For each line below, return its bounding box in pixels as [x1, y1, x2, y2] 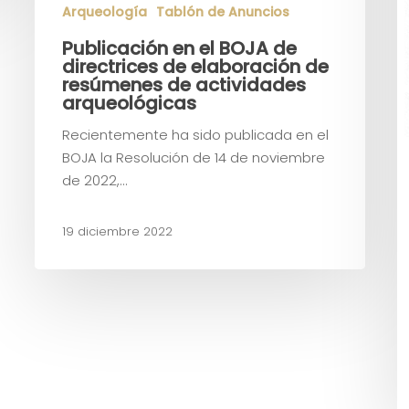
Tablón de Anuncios [156, 3, 289, 22]
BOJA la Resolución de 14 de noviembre [62, 148, 325, 168]
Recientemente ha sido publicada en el [62, 125, 329, 145]
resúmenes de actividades [62, 72, 306, 99]
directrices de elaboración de [62, 54, 329, 80]
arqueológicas [62, 90, 196, 117]
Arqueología [62, 3, 147, 22]
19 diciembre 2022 [62, 223, 173, 241]
